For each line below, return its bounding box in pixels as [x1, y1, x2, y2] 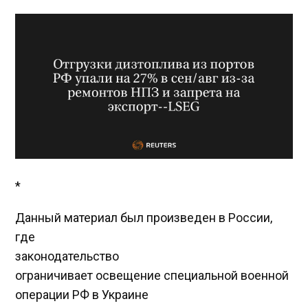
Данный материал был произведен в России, [15, 210, 273, 225]
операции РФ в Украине [15, 287, 149, 302]
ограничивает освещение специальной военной [15, 268, 289, 283]
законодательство [15, 249, 120, 264]
